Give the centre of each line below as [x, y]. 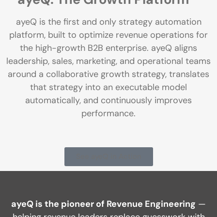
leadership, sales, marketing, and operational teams [108, 61]
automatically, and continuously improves [108, 100]
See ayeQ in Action [108, 156]
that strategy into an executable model [108, 87]
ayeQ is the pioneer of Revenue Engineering [103, 204]
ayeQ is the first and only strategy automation [108, 22]
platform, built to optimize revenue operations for [108, 35]
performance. [108, 113]
